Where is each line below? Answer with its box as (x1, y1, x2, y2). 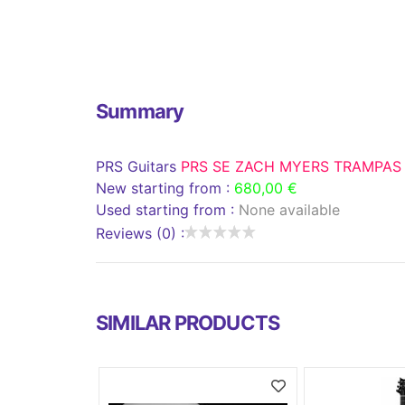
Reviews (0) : (96, 223, 184, 242)
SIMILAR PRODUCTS (96, 310, 280, 334)
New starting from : (96, 178, 234, 197)
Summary (96, 99, 184, 123)
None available (239, 200, 340, 219)
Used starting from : (96, 200, 239, 219)
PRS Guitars (96, 156, 181, 175)
